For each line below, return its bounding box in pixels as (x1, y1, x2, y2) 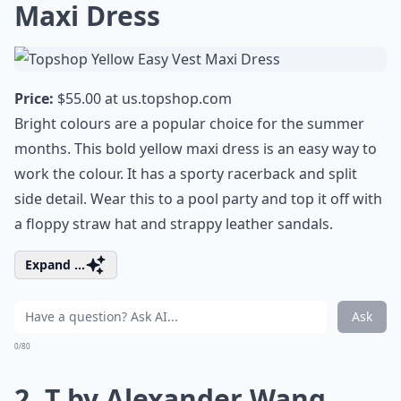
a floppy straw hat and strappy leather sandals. (14, 214, 333, 234)
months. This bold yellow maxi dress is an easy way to (14, 139, 377, 158)
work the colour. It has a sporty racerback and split (14, 164, 357, 183)
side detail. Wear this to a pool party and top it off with (14, 189, 382, 209)
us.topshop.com (122, 89, 232, 108)
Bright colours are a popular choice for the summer (14, 114, 364, 133)
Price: (14, 89, 54, 108)
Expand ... (25, 256, 85, 273)
